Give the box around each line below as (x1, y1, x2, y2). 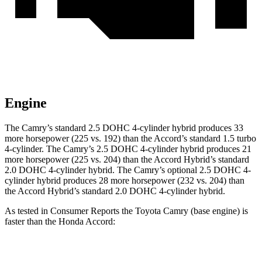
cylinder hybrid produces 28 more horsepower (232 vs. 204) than (5, 175, 244, 186)
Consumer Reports (50, 206, 119, 216)
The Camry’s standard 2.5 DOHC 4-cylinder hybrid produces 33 (5, 123, 243, 133)
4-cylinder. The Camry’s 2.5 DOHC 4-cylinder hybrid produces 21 (5, 144, 251, 154)
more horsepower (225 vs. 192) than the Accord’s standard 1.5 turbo (5, 133, 256, 144)
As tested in (5, 206, 50, 216)
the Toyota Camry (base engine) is (119, 206, 248, 216)
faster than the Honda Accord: (5, 216, 115, 227)
